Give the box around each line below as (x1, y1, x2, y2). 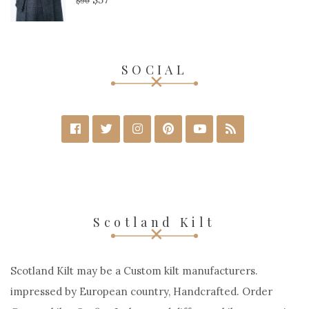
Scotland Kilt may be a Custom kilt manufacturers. (10, 264, 258, 278)
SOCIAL (121, 61, 188, 79)
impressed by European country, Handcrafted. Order (10, 285, 272, 299)
